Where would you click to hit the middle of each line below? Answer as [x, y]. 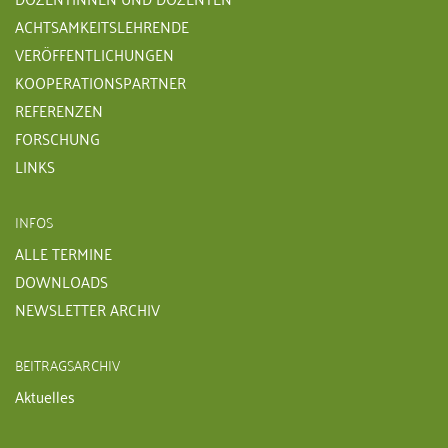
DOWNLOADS [61, 280]
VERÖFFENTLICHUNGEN [94, 53]
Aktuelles [45, 395]
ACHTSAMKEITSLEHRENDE [102, 25]
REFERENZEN [59, 109]
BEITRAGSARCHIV [67, 364]
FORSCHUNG [57, 137]
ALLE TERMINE [63, 252]
